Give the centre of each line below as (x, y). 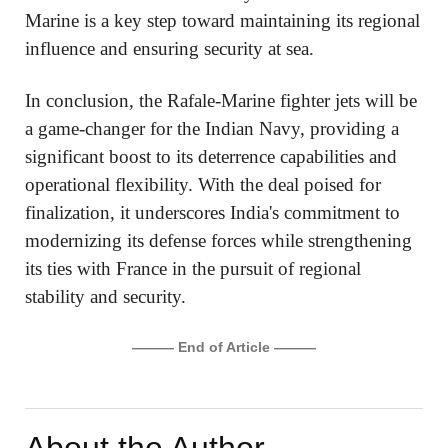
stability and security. (105, 297)
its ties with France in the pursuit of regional (193, 269)
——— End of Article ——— (224, 347)
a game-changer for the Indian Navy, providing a (212, 129)
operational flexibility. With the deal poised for (203, 185)
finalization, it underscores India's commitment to (212, 213)
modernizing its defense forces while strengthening (218, 241)
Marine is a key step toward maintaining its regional (222, 21)
